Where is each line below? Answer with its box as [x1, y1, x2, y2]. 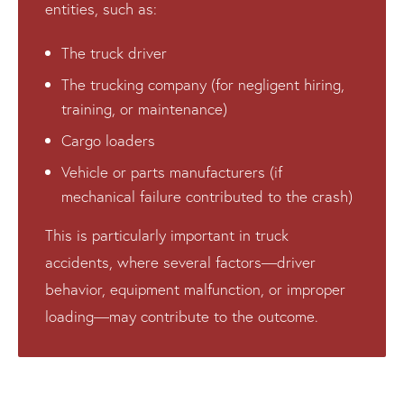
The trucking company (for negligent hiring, [61, 74, 344, 94]
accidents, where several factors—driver [45, 252, 316, 271]
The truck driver [61, 42, 167, 62]
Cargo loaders [61, 130, 155, 150]
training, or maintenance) [61, 98, 227, 118]
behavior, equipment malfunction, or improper [45, 279, 345, 298]
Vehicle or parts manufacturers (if [61, 161, 282, 181]
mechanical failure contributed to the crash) [61, 186, 353, 206]
